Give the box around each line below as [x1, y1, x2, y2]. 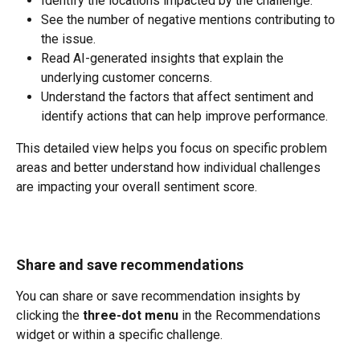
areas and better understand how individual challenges [16, 159, 324, 175]
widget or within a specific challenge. [16, 326, 223, 342]
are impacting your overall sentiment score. [16, 178, 257, 194]
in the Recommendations [178, 307, 324, 323]
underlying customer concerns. [41, 69, 212, 85]
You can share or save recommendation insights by [16, 288, 304, 304]
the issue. [41, 31, 96, 47]
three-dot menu [83, 307, 178, 323]
